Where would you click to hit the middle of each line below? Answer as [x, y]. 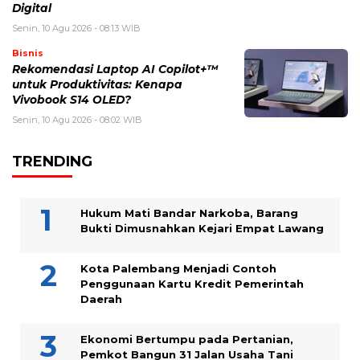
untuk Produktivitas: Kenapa [97, 85]
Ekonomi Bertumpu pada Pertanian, [187, 340]
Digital [35, 8]
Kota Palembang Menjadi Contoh [178, 269]
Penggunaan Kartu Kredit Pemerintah [192, 284]
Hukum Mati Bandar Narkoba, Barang [189, 213]
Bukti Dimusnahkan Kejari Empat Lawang [204, 229]
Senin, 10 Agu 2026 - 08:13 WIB [76, 29]
